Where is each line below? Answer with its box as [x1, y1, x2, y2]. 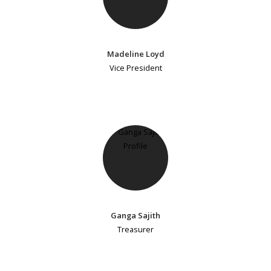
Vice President [109, 62, 162, 73]
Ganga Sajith [111, 209, 160, 221]
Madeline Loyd [106, 48, 165, 59]
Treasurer [117, 223, 154, 235]
